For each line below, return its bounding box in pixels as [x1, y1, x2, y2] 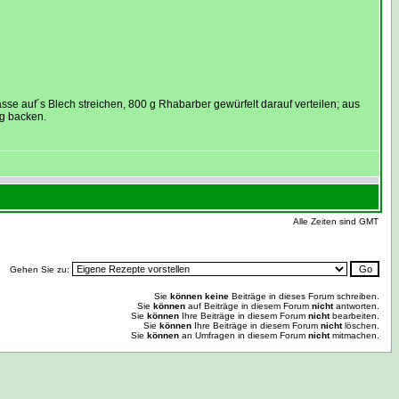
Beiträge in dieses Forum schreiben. [229, 291, 379, 301]
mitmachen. [330, 330, 379, 340]
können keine [170, 291, 229, 301]
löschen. [342, 321, 379, 330]
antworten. [333, 301, 379, 311]
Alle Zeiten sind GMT [293, 216, 379, 226]
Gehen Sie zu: [10, 265, 72, 274]
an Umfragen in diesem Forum [179, 330, 308, 340]
